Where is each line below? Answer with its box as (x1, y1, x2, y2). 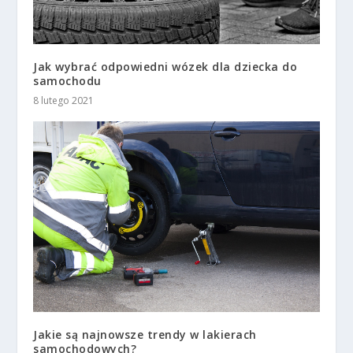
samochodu (33, 72, 102, 88)
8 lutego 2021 (33, 93, 95, 107)
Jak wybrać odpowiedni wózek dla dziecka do (33, 58, 298, 74)
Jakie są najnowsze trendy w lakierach (33, 326, 257, 342)
